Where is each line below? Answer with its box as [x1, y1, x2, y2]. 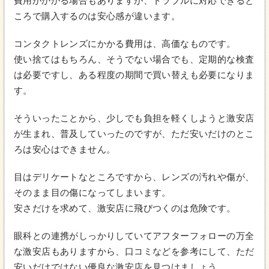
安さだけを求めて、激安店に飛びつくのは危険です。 [14, 203, 236, 214]
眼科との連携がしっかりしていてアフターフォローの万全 [14, 231, 255, 241]
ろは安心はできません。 [14, 144, 116, 155]
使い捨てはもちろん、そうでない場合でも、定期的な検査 [14, 54, 255, 65]
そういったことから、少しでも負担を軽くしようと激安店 [14, 113, 255, 124]
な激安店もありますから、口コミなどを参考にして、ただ [14, 246, 255, 257]
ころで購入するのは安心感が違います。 [14, 11, 181, 22]
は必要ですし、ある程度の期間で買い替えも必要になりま [14, 70, 255, 80]
